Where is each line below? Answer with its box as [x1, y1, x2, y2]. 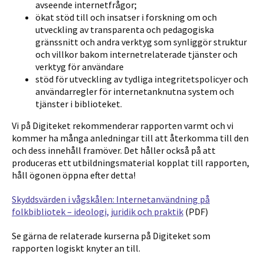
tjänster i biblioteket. [35, 98, 122, 110]
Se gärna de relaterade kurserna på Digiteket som [12, 230, 210, 242]
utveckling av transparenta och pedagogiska [35, 24, 214, 35]
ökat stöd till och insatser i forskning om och [35, 11, 217, 23]
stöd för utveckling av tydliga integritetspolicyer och [35, 73, 248, 85]
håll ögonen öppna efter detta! [12, 169, 136, 181]
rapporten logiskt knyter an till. [12, 242, 142, 254]
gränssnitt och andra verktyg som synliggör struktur [35, 36, 247, 48]
